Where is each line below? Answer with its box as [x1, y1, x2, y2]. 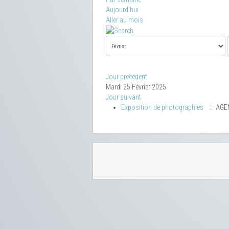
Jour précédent [106, 73, 147, 81]
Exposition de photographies [121, 103, 203, 112]
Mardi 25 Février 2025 [106, 83, 166, 91]
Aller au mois [106, 16, 143, 24]
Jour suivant [106, 93, 141, 102]
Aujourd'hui [106, 6, 139, 14]
